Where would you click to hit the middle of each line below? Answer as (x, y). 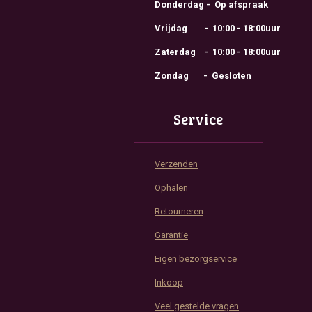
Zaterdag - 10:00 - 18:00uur (218, 52)
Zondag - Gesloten (203, 75)
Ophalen (171, 187)
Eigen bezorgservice (196, 258)
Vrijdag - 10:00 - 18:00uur (218, 28)
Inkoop (169, 282)
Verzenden (176, 164)
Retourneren (179, 211)
